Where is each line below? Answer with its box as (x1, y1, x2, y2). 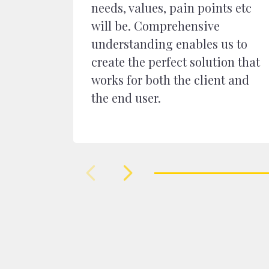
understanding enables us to (91, 35, 247, 52)
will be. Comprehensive (91, 17, 220, 34)
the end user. (91, 89, 161, 106)
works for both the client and (91, 71, 249, 88)
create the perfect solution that (91, 53, 260, 70)
